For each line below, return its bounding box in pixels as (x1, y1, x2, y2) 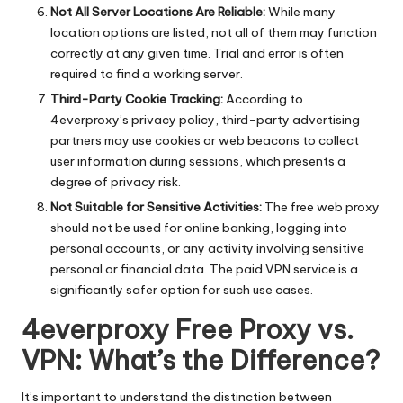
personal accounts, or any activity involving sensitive (50, 240, 364, 257)
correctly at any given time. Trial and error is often (50, 45, 344, 62)
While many (265, 4, 336, 21)
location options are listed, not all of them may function (50, 24, 377, 41)
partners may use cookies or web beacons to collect (50, 132, 359, 149)
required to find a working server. (50, 66, 243, 83)
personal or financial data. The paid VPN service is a (50, 261, 358, 278)
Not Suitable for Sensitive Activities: (50, 199, 262, 216)
